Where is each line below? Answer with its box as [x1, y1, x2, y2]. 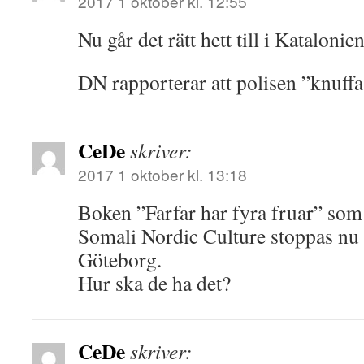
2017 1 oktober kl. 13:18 [78, 163, 247, 185]
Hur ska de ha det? [78, 269, 231, 297]
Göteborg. [78, 245, 162, 273]
